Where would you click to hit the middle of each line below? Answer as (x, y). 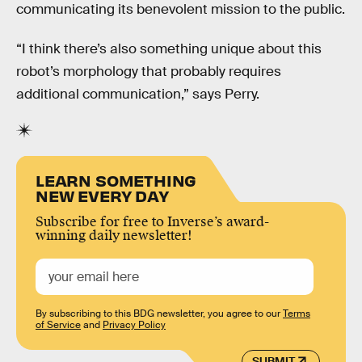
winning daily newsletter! (114, 235)
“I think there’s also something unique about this (169, 49)
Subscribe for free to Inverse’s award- (152, 221)
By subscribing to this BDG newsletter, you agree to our (159, 313)
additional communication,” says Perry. (138, 95)
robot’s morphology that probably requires (149, 72)
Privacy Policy (134, 324)
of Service (58, 324)
